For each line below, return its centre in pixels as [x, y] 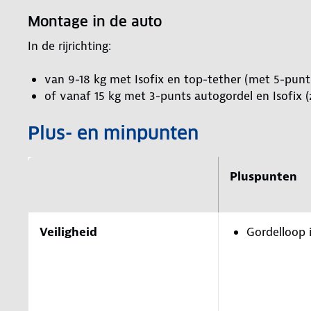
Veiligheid [68, 232]
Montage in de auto [101, 21]
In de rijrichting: [69, 45]
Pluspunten [263, 176]
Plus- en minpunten [113, 133]
